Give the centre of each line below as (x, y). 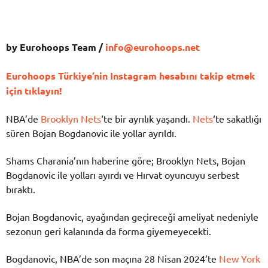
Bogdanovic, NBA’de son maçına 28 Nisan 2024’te (112, 259)
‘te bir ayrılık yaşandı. (147, 118)
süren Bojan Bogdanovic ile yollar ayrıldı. (91, 133)
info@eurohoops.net (153, 47)
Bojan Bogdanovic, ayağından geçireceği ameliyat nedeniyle (132, 217)
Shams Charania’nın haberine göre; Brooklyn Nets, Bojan (126, 160)
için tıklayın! (35, 90)
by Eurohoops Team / (56, 47)
